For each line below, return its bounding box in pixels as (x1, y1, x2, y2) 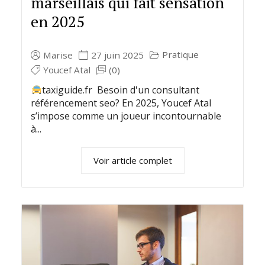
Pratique (162, 48, 199, 60)
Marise (43, 49, 73, 62)
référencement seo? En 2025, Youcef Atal (31, 96, 212, 109)
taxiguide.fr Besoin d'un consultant (41, 83, 199, 96)
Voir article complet (93, 154, 172, 166)
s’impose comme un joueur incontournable (31, 109, 222, 122)
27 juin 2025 (91, 49, 144, 62)
